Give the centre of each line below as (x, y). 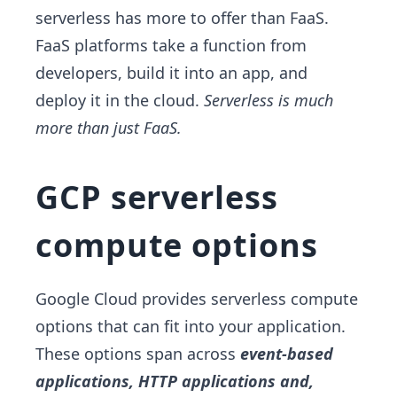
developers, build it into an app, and (171, 73)
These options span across (138, 354)
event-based (287, 354)
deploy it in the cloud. (120, 100)
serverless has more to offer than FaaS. (182, 18)
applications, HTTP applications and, (175, 381)
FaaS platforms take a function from (171, 45)
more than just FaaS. (109, 128)
